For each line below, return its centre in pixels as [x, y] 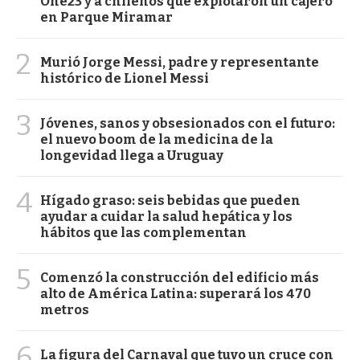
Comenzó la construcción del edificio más [180, 277]
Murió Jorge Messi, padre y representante [180, 62]
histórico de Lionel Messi [125, 78]
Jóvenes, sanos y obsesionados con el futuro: [188, 123]
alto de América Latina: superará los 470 [176, 293]
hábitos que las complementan [143, 232]
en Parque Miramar [106, 17]
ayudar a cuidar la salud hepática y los [166, 216]
